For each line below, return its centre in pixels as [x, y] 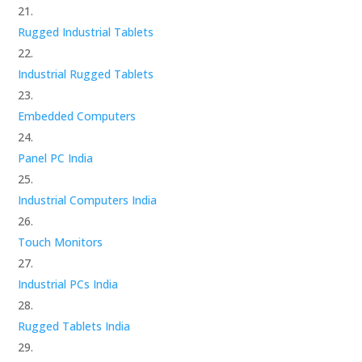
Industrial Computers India [88, 200]
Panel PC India [56, 158]
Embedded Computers [77, 116]
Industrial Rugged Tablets [86, 74]
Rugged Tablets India [74, 326]
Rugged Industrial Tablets [86, 32]
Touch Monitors [61, 242]
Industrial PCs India [68, 284]
